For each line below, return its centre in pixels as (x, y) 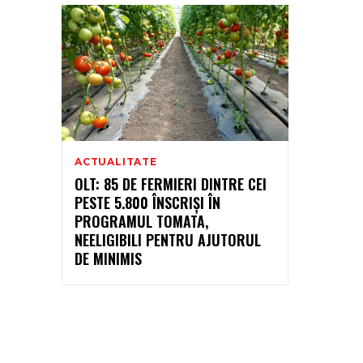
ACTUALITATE (116, 161)
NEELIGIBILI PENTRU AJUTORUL (168, 239)
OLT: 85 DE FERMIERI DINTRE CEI (171, 184)
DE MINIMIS (108, 258)
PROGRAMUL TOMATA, (141, 221)
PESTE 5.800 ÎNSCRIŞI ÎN (147, 202)
